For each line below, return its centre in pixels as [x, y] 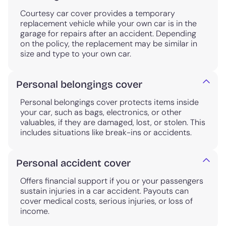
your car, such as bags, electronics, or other [101, 112]
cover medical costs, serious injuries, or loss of [106, 201]
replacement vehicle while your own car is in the [108, 24]
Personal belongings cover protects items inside [109, 102]
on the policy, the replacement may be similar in [109, 44]
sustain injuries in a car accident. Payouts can [104, 191]
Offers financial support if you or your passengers [112, 181]
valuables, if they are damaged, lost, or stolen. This [113, 123]
